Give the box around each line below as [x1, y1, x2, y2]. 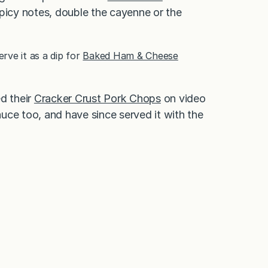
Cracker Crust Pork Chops [33, 92, 161, 105]
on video [160, 92, 206, 105]
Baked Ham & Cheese [83, 49, 178, 62]
